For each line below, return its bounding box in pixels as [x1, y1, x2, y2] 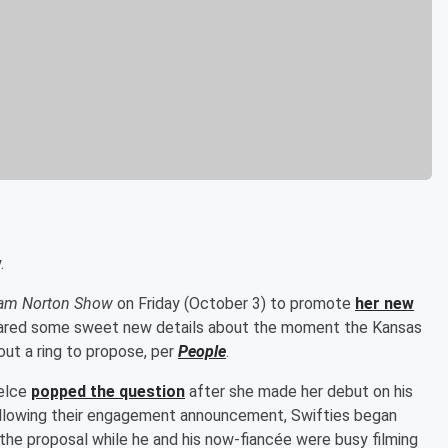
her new [355, 293, 414, 313]
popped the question [31, 381, 185, 401]
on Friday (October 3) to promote [113, 293, 355, 313]
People [178, 341, 226, 361]
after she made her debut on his [185, 381, 413, 401]
